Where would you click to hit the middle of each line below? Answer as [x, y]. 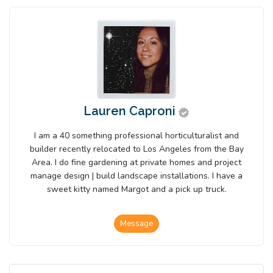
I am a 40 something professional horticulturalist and [136, 136]
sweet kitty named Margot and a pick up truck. [136, 190]
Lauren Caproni [129, 111]
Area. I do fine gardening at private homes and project [136, 163]
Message [136, 224]
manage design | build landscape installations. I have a [136, 176]
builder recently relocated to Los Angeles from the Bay [136, 149]
